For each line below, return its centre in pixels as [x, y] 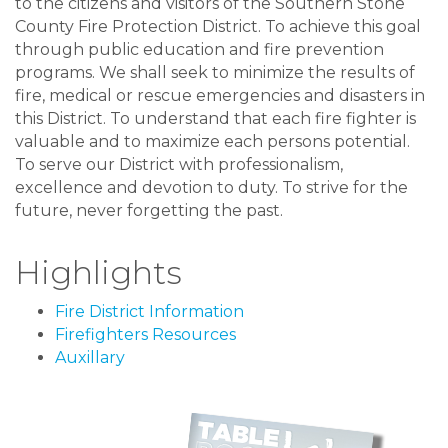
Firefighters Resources [145, 334]
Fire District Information [149, 311]
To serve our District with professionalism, [179, 164]
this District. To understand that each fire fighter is [215, 118]
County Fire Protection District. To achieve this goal [218, 26]
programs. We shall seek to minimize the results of [215, 72]
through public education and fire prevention [199, 49]
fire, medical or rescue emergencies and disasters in [220, 95]
